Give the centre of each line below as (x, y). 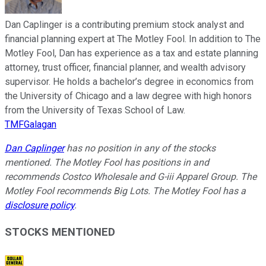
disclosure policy (39, 205)
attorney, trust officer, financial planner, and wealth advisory (125, 67)
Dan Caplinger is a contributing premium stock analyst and (124, 24)
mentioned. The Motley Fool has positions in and (107, 162)
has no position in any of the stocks (140, 148)
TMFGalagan (31, 124)
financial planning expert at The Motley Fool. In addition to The (133, 39)
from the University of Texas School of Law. (95, 110)
